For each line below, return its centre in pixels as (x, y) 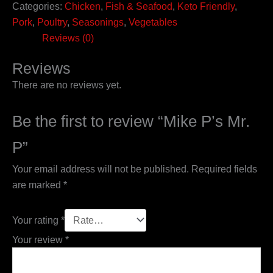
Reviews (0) (68, 38)
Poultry (52, 22)
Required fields (224, 169)
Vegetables (153, 22)
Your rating (37, 220)
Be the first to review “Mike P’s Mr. (131, 122)
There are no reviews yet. (67, 85)
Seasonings (98, 22)
